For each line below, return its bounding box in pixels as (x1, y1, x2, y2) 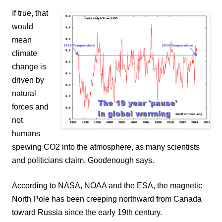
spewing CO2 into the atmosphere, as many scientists (12, 142, 200, 151)
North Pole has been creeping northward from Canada (12, 194, 202, 203)
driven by (12, 75, 44, 84)
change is (12, 62, 46, 71)
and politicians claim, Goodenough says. (12, 156, 154, 165)
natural (12, 89, 36, 98)
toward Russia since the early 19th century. (12, 208, 162, 217)
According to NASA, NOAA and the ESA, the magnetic (12, 181, 202, 190)
